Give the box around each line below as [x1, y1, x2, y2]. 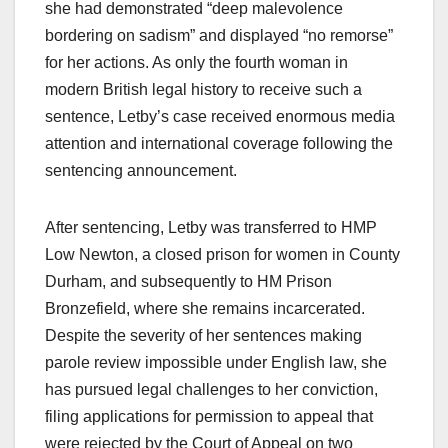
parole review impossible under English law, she [45, 353, 387, 371]
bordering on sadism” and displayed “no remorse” [45, 26, 393, 44]
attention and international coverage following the [45, 134, 393, 152]
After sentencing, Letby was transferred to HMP [45, 218, 377, 236]
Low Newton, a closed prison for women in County [45, 245, 400, 263]
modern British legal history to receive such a [45, 80, 362, 98]
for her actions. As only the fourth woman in [45, 53, 348, 71]
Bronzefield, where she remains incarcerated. [45, 299, 365, 317]
